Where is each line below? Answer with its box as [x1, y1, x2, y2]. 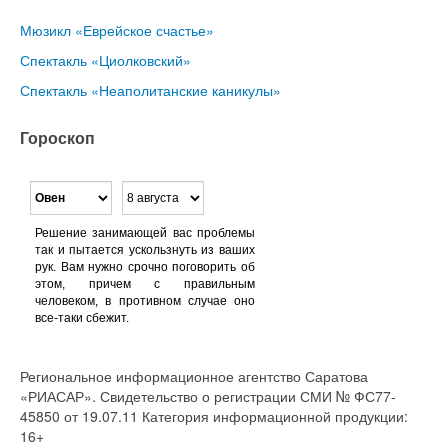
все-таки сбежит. [35, 310, 129, 325]
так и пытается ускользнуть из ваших [35, 242, 255, 257]
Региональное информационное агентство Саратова [20, 365, 368, 386]
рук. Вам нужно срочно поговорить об [35, 259, 255, 274]
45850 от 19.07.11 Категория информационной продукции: [20, 405, 408, 426]
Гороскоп [20, 126, 95, 150]
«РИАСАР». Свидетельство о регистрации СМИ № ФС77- [20, 385, 396, 406]
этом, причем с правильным [35, 276, 255, 291]
